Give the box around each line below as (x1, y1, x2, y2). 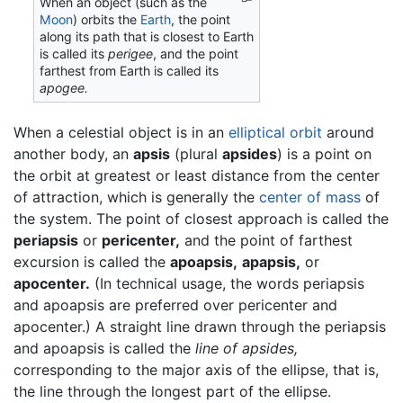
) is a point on (277, 144, 372, 163)
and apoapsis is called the (13, 338, 195, 357)
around (322, 122, 374, 141)
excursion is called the (13, 252, 170, 271)
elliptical (228, 122, 285, 141)
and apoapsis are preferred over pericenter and (13, 295, 337, 314)
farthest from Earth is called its (40, 63, 219, 79)
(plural (170, 144, 222, 163)
